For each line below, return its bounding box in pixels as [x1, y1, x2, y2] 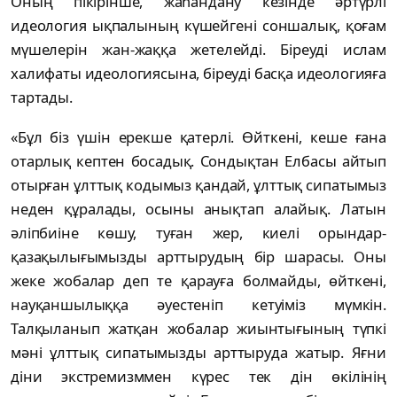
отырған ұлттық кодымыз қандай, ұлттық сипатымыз [11, 175, 386, 196]
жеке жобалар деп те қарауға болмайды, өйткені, [11, 270, 386, 292]
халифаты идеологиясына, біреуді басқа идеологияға [11, 63, 386, 84]
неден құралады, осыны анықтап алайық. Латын [11, 198, 386, 220]
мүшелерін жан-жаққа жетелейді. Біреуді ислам [11, 39, 386, 60]
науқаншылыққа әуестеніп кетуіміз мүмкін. [11, 294, 386, 315]
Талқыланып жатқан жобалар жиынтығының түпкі [11, 318, 386, 339]
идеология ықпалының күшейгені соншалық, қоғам [11, 15, 386, 36]
